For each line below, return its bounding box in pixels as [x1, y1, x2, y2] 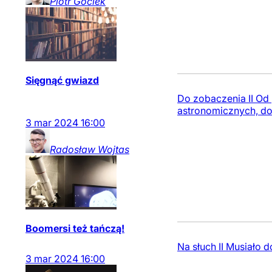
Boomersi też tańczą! [25, 222, 124, 234]
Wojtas [98, 143, 129, 155]
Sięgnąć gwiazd [25, 74, 99, 86]
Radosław [50, 143, 95, 155]
